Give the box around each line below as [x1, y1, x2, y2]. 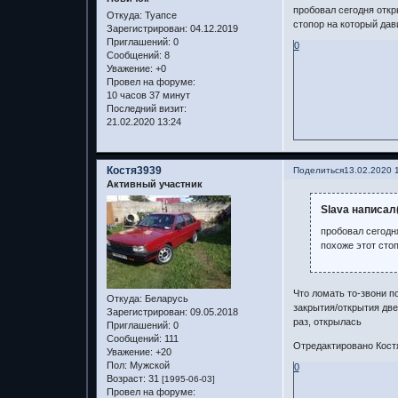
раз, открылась [292, 315, 362, 327]
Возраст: [106, 372, 146, 384]
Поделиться [292, 165, 344, 176]
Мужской [126, 359, 170, 370]
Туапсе [141, 10, 177, 21]
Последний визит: [106, 103, 187, 115]
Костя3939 [106, 164, 162, 178]
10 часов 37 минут [106, 90, 190, 101]
